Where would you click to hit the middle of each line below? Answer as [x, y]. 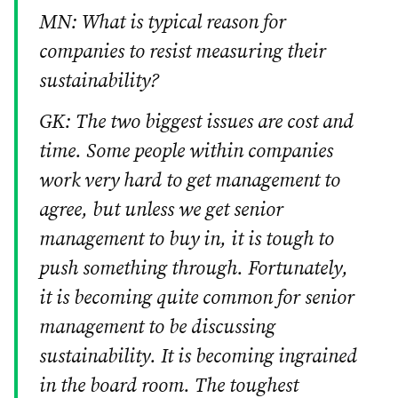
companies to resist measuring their [183, 52]
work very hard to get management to [190, 181]
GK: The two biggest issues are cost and [196, 123]
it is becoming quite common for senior [197, 298]
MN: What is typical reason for [163, 23]
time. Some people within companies [186, 152]
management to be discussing [157, 328]
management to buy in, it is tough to [187, 240]
